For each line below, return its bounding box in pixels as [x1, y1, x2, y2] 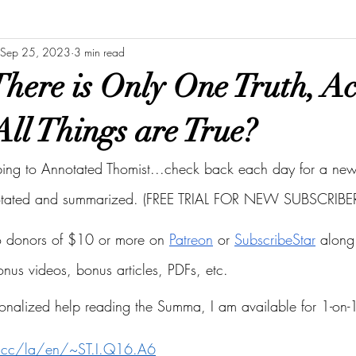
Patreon [169, 230, 213, 250]
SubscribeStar [234, 230, 315, 250]
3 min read [74, 44, 125, 60]
